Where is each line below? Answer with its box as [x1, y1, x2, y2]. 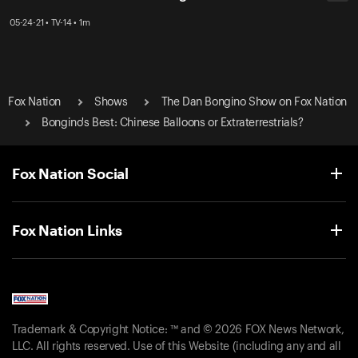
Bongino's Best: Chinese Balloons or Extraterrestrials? [42, 117, 304, 129]
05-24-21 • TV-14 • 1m [10, 18, 90, 27]
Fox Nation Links [12, 221, 123, 239]
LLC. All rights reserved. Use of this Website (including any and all [12, 341, 341, 353]
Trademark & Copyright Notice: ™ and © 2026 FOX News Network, [12, 324, 344, 336]
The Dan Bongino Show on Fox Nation [161, 96, 347, 108]
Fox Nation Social [12, 164, 129, 182]
